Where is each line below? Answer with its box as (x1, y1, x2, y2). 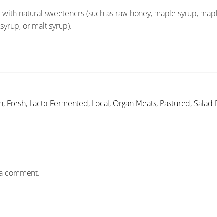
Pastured (160, 98, 190, 108)
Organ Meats (113, 98, 156, 108)
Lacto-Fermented (29, 98, 88, 108)
